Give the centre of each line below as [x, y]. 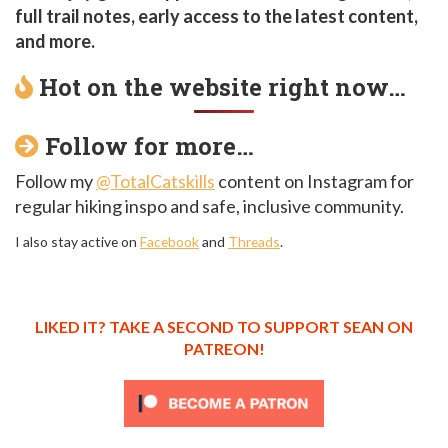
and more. [55, 41]
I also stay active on [77, 241]
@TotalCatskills [155, 181]
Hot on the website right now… [219, 87]
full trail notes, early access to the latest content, [216, 16]
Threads [254, 241]
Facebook [169, 241]
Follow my [55, 181]
